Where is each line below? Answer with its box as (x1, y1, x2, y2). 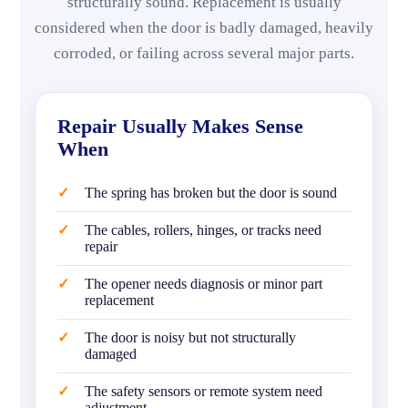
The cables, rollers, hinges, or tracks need (85, 222, 321, 238)
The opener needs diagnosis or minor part (85, 276, 322, 291)
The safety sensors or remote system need (85, 383, 322, 399)
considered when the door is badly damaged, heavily (35, 19, 373, 36)
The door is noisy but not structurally (85, 330, 296, 345)
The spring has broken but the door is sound (85, 185, 337, 200)
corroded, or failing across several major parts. (54, 45, 354, 62)
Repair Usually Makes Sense (57, 115, 303, 138)
